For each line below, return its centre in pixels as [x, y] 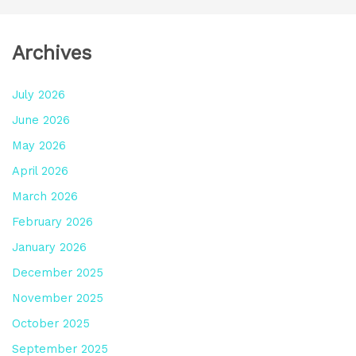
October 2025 [50, 323]
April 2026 [40, 171]
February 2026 [52, 222]
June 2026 [41, 120]
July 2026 [38, 95]
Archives [51, 52]
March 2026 [44, 197]
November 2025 [57, 298]
